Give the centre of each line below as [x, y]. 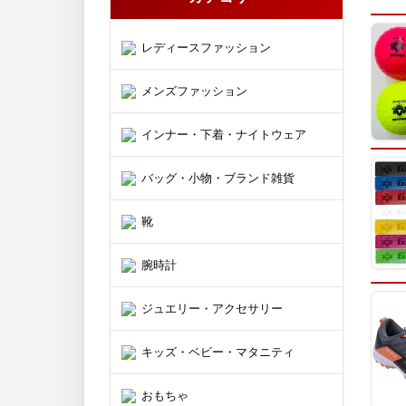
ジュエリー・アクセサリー [212, 308]
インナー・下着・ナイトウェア [224, 134]
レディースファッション [206, 47]
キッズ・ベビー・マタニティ [218, 352]
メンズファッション [194, 91]
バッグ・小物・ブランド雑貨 [218, 178]
